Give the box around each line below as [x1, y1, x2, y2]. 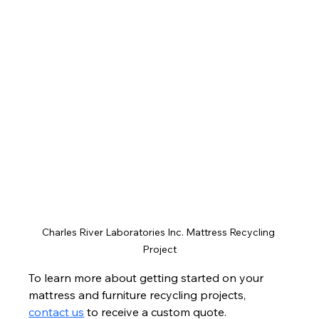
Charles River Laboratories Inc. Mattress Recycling [42, 225, 277, 239]
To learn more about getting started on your [28, 270, 267, 285]
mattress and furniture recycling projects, [28, 287, 249, 302]
